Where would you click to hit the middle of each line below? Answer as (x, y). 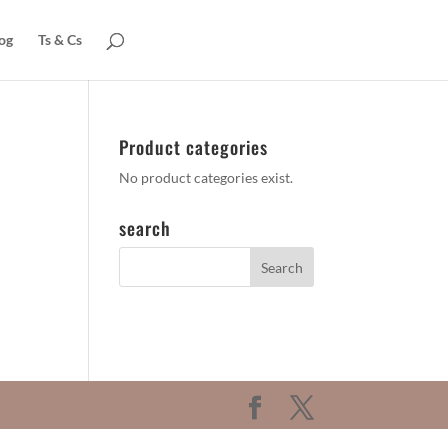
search (145, 228)
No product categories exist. (206, 177)
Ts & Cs (59, 39)
